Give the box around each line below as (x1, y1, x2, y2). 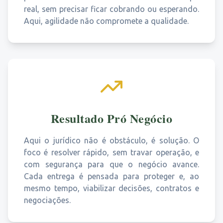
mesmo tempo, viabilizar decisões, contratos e (24, 184, 199, 193)
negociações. (24, 196, 71, 205)
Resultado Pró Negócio (50, 110, 173, 127)
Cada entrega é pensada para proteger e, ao (24, 172, 199, 181)
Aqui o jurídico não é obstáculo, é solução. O (24, 136, 199, 145)
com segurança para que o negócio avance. (24, 160, 199, 169)
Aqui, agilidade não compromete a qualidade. (24, 16, 189, 25)
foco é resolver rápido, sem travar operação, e (24, 148, 199, 157)
